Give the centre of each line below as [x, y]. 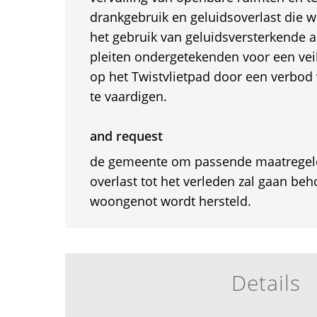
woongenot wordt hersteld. [170, 201]
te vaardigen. [128, 96]
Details [266, 283]
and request [126, 136]
